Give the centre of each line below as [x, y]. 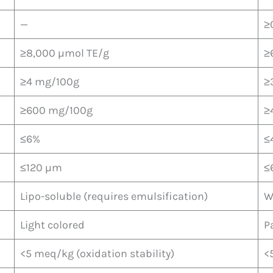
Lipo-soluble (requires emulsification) [114, 196]
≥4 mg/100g [50, 81]
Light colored [52, 225]
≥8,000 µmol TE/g [65, 53]
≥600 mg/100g [56, 110]
